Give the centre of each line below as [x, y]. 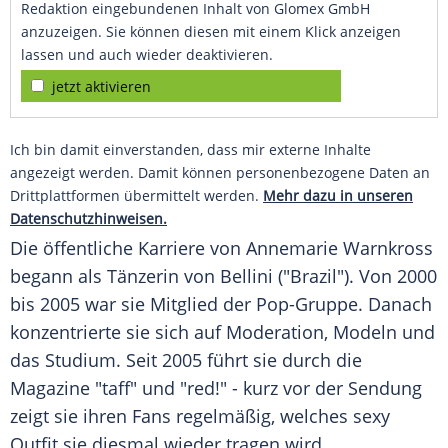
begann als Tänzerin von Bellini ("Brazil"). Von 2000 [223, 276]
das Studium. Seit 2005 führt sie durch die [186, 360]
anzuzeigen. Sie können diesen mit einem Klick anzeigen [211, 32]
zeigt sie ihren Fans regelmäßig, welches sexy [200, 416]
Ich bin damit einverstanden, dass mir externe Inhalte [190, 150]
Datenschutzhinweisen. [88, 219]
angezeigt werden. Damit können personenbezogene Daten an [220, 173]
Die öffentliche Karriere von [128, 248]
